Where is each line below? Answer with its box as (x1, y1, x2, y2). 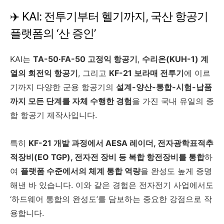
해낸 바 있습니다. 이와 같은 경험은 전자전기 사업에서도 (10, 179, 213, 190)
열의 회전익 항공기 (10, 67, 78, 78)
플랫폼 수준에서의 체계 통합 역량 (20, 165, 140, 176)
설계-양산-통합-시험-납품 (116, 81, 212, 92)
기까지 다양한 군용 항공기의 (10, 81, 116, 92)
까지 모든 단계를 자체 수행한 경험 (10, 95, 132, 106)
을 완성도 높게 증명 (140, 165, 212, 176)
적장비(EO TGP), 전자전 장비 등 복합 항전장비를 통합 (10, 151, 204, 162)
